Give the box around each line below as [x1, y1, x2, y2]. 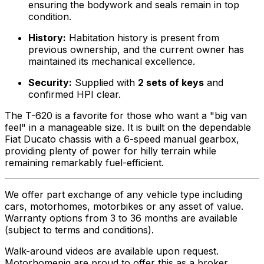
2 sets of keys [138, 77, 204, 89]
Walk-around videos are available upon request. [5, 245, 219, 258]
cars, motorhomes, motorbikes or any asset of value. [5, 200, 243, 213]
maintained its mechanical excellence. [28, 55, 195, 68]
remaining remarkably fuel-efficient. [5, 157, 164, 169]
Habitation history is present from [66, 32, 219, 44]
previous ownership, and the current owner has [28, 44, 244, 56]
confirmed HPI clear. [28, 88, 121, 101]
